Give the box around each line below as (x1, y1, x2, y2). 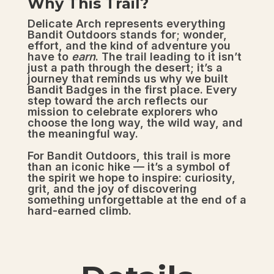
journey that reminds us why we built (27, 72, 228, 86)
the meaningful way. (27, 127, 138, 141)
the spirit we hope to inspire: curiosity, (27, 171, 235, 185)
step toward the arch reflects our (27, 94, 208, 108)
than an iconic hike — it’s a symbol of (27, 160, 230, 174)
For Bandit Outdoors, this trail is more (27, 149, 231, 163)
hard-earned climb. (27, 204, 131, 218)
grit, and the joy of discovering (27, 182, 197, 196)
